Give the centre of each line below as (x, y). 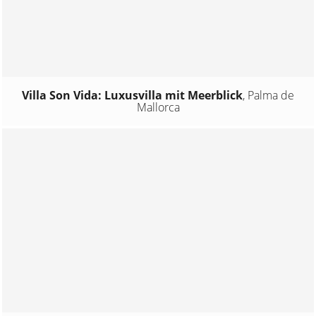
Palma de (271, 95)
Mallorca (158, 107)
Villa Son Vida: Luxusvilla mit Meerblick (132, 95)
